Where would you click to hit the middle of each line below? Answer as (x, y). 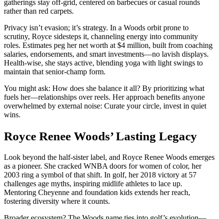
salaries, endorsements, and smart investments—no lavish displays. (106, 54)
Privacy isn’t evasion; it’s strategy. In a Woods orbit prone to (96, 27)
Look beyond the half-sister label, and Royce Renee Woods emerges (109, 157)
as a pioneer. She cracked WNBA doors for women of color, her (103, 166)
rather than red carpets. (39, 11)
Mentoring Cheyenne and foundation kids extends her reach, (97, 193)
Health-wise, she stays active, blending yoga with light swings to (103, 63)
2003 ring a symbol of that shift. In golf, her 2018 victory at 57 (100, 175)
